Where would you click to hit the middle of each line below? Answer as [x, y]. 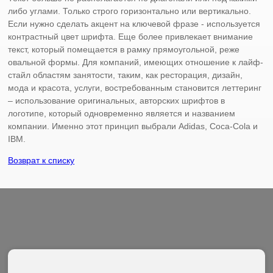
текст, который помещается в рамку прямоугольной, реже [124, 49]
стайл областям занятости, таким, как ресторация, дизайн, [126, 75]
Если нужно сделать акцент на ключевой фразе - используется [134, 23]
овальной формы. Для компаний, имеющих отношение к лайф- [136, 62]
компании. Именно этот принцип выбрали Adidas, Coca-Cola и [133, 126]
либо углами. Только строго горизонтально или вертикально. [130, 11]
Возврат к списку [41, 160]
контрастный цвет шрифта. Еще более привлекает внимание [131, 36]
